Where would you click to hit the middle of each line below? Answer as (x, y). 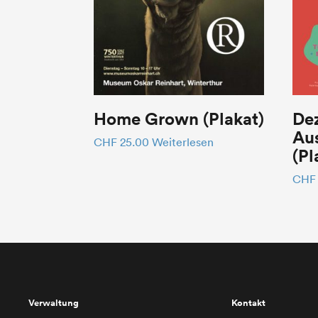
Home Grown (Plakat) (179, 118)
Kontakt (248, 303)
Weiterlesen (183, 142)
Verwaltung (54, 303)
